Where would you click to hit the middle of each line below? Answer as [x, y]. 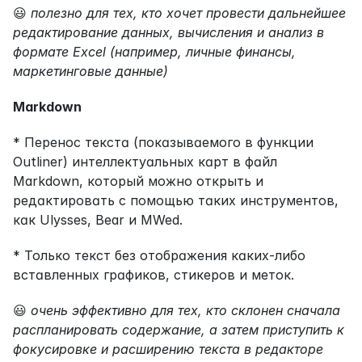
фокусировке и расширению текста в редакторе [168, 349]
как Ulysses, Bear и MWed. [98, 219]
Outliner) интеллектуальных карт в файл [145, 161]
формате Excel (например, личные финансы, [154, 51]
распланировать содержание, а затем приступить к [179, 329]
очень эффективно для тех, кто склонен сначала [185, 310]
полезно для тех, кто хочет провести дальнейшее [188, 13]
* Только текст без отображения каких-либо [159, 255]
